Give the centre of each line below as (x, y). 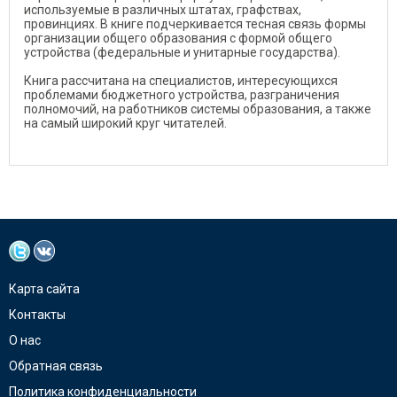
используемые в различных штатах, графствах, (163, 9)
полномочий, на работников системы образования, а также (198, 109)
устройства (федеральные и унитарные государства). (182, 52)
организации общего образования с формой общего (178, 38)
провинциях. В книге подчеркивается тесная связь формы (195, 23)
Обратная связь (56, 366)
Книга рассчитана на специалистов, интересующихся (181, 80)
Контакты (37, 314)
